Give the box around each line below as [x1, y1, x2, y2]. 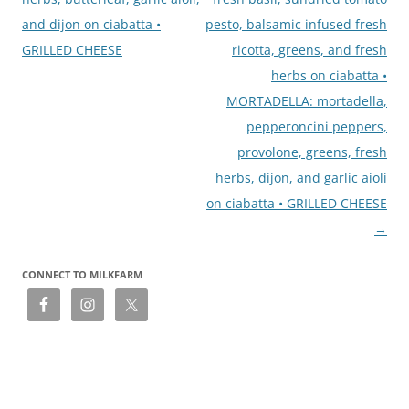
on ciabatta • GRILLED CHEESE [206, 194, 387, 212]
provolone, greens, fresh [237, 142, 387, 161]
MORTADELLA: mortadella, [226, 91, 387, 110]
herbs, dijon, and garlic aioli [215, 168, 387, 186]
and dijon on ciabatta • [22, 15, 161, 33]
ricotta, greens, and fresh [232, 40, 387, 58]
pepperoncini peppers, [246, 117, 387, 135]
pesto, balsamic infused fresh [205, 15, 387, 33]
